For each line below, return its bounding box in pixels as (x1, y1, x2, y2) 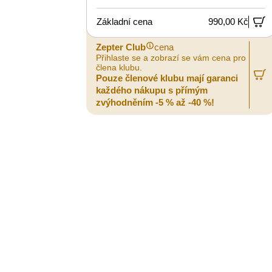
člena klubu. (96, 62, 142, 72)
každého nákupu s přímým (96, 84, 208, 95)
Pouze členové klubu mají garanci (96, 72, 238, 83)
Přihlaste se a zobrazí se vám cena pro (96, 52, 246, 63)
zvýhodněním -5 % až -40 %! (96, 97, 214, 107)
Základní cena (97, 16, 152, 27)
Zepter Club (96, 41, 146, 52)
